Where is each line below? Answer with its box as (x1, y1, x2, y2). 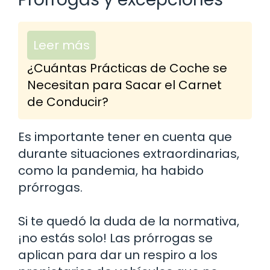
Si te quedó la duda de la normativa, (18, 213, 239, 230)
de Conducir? (27, 93, 108, 111)
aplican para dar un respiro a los (18, 246, 218, 264)
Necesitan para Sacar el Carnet (27, 77, 222, 94)
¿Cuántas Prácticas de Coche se (27, 60, 227, 77)
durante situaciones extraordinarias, (18, 145, 239, 163)
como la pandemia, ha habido (18, 162, 204, 180)
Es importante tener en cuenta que (18, 128, 232, 146)
